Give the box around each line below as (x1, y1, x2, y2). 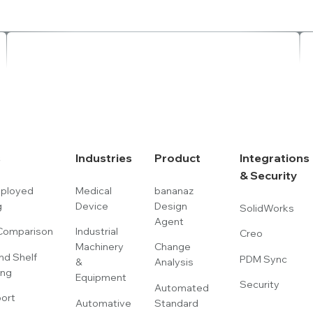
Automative (75, 296, 131, 310)
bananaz (154, 184, 194, 197)
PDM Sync (239, 252, 287, 265)
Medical (75, 184, 112, 197)
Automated (154, 281, 209, 294)
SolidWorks (239, 201, 294, 214)
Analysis (154, 256, 194, 269)
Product (154, 150, 201, 165)
